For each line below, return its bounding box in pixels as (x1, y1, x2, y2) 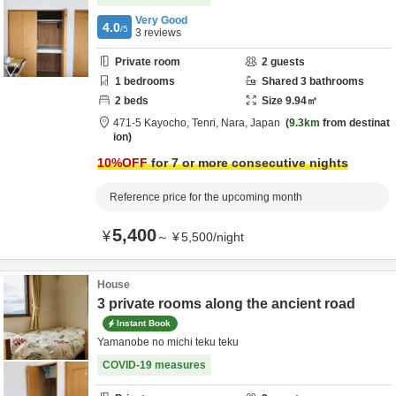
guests (268, 56, 305, 68)
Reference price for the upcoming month (110, 191, 302, 203)
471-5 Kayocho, (113, 117, 192, 129)
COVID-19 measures (103, 359, 206, 371)
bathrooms (307, 75, 364, 88)
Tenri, (192, 117, 221, 129)
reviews (141, 27, 181, 39)
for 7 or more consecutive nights (148, 156, 348, 170)
